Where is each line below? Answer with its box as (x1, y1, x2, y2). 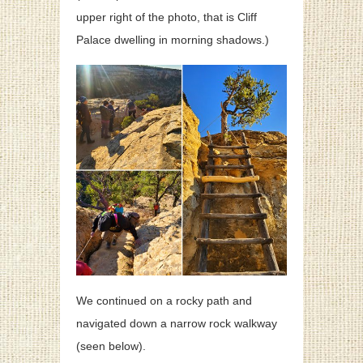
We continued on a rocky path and (76, 294, 252, 308)
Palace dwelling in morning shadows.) (76, 33, 269, 47)
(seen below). (76, 340, 146, 353)
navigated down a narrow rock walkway (76, 317, 277, 331)
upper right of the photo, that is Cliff (76, 11, 257, 24)
